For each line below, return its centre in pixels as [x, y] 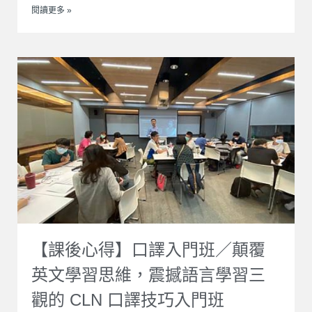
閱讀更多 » [52, 10]
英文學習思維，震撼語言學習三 [148, 274]
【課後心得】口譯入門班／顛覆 [148, 249]
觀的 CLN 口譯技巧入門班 [128, 299]
